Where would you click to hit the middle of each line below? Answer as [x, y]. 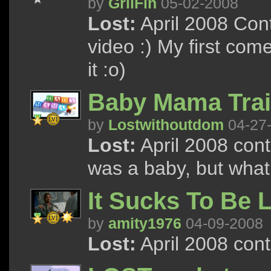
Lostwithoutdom [166, 125]
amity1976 [145, 223]
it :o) [107, 70]
